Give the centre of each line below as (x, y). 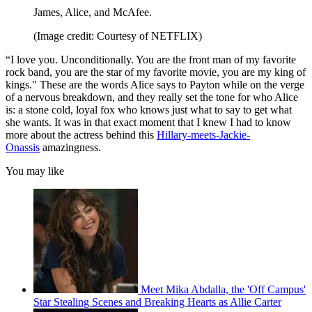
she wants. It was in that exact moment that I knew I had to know (148, 123)
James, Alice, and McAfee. (93, 13)
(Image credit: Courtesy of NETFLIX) (118, 36)
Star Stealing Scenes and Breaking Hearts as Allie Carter (157, 302)
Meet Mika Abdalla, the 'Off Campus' (223, 290)
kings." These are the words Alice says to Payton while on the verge (155, 85)
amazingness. (70, 148)
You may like (35, 171)
